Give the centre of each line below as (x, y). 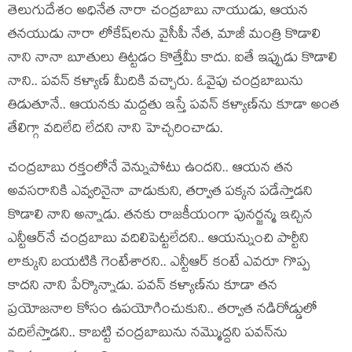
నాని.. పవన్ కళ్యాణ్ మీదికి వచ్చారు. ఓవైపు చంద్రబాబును (156, 83)
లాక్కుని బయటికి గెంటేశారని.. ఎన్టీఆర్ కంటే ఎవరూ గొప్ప (159, 264)
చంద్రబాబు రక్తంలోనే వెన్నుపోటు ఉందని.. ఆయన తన (150, 169)
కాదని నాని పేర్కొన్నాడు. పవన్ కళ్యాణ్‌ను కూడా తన (143, 287)
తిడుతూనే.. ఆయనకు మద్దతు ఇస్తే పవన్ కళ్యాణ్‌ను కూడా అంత (174, 106)
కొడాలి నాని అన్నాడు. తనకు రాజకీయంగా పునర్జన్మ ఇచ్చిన (160, 216)
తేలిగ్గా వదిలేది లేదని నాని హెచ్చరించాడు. (115, 130)
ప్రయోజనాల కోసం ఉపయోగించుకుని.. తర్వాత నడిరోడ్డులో (163, 311)
